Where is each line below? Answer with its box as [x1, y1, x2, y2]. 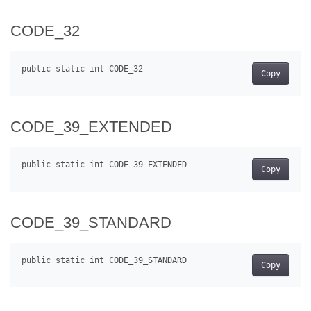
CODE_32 [10, 22, 80, 40]
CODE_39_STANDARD [10, 213, 171, 231]
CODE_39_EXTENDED [10, 117, 172, 135]
